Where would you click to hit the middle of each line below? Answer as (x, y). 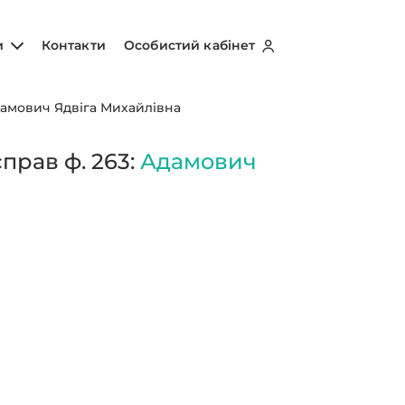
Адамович (199, 161)
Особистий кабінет (192, 45)
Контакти (73, 45)
